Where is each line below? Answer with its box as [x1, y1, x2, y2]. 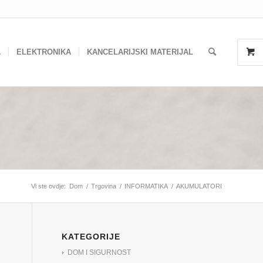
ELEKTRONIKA [16, 48, 71, 56]
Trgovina [91, 183, 116, 190]
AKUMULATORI [176, 183, 222, 190]
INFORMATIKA [124, 183, 168, 190]
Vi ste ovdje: [31, 183, 66, 190]
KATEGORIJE [62, 232, 121, 241]
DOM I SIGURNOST [68, 248, 131, 257]
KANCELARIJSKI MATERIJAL [87, 48, 193, 56]
